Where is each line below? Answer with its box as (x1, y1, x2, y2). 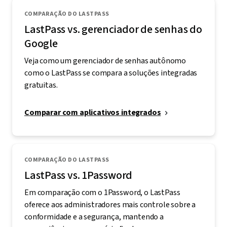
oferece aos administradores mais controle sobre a (24, 199, 196, 210)
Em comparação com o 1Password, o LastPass (24, 186, 180, 198)
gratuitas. (24, 79, 58, 91)
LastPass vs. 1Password (24, 167, 133, 183)
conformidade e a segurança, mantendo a (24, 211, 164, 222)
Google (24, 35, 58, 52)
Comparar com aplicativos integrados (24, 106, 161, 118)
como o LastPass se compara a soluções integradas (24, 67, 198, 79)
